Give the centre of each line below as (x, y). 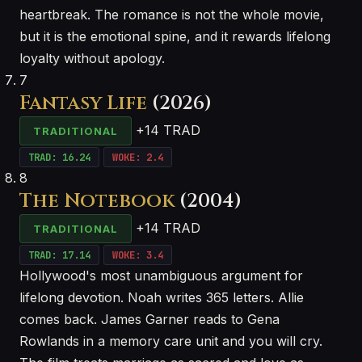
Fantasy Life (83, 103)
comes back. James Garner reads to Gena (149, 319)
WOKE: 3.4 (138, 255)
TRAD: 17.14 (59, 255)
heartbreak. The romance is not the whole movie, (172, 15)
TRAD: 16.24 (59, 157)
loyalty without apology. (92, 58)
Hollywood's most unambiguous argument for (161, 276)
